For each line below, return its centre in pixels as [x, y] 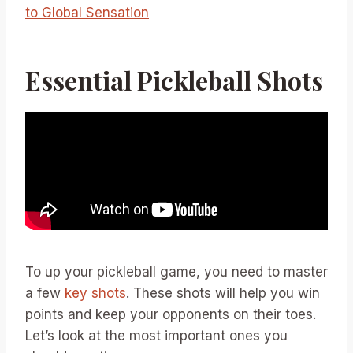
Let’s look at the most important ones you [156, 335]
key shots [95, 293]
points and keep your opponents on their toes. [171, 314]
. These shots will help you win [223, 293]
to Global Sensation [87, 12]
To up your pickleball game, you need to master [176, 271]
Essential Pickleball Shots [174, 80]
